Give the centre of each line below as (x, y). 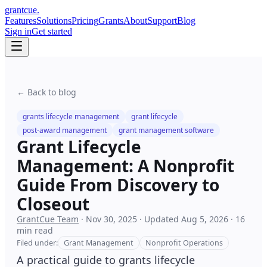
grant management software (166, 130)
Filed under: (37, 243)
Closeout (53, 204)
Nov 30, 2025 (111, 219)
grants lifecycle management (71, 117)
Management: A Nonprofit (125, 166)
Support (162, 21)
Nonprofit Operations (184, 243)
